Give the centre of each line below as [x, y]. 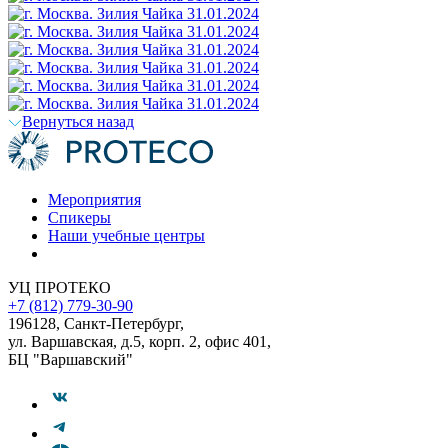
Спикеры [79, 217]
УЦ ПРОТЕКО [59, 287]
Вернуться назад [78, 121]
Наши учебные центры [126, 235]
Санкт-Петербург [122, 323]
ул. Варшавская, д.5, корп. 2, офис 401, [139, 341]
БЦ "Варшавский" [70, 359]
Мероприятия [94, 199]
